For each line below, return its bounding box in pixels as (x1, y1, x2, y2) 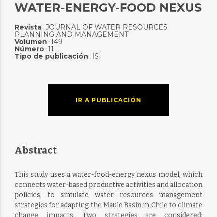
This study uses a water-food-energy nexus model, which (14, 170, 203, 179)
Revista (14, 23, 42, 31)
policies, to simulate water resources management (14, 191, 203, 199)
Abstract (14, 144, 57, 156)
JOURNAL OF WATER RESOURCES (45, 23, 168, 31)
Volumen (14, 37, 47, 46)
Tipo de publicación (14, 52, 88, 61)
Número (14, 45, 44, 53)
